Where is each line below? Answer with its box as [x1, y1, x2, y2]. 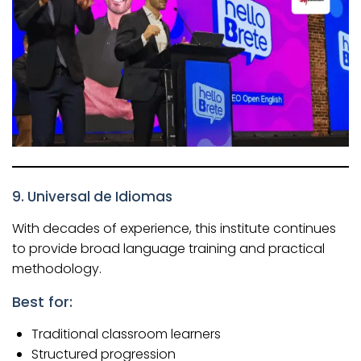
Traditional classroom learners [31, 324, 221, 343]
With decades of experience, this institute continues [12, 218, 336, 238]
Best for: [12, 291, 73, 312]
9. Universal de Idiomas [12, 186, 172, 206]
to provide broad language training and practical [12, 239, 325, 258]
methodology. [12, 259, 102, 278]
